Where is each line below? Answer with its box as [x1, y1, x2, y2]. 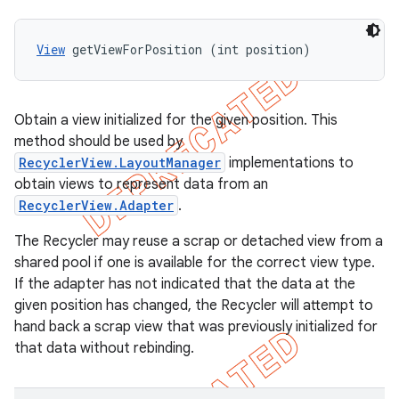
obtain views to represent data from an [14, 175, 268, 193]
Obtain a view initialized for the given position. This [14, 111, 338, 129]
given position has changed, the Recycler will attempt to [14, 297, 373, 314]
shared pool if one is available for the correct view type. [14, 254, 375, 272]
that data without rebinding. [14, 339, 194, 357]
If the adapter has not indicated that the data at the [14, 275, 355, 293]
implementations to [225, 154, 354, 172]
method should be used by [14, 133, 183, 151]
